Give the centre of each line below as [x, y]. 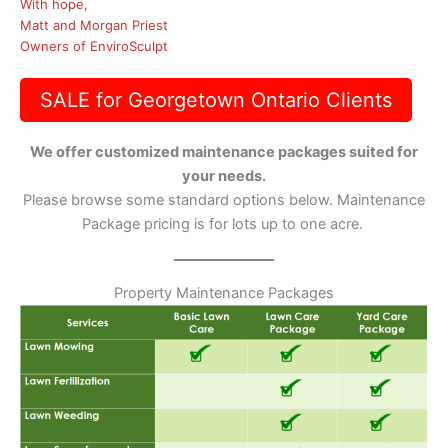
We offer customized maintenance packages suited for [224, 151]
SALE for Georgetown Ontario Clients [216, 100]
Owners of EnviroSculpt [94, 46]
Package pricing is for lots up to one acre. [224, 223]
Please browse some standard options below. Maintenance [224, 199]
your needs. [224, 175]
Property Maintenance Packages [224, 292]
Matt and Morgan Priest [94, 25]
